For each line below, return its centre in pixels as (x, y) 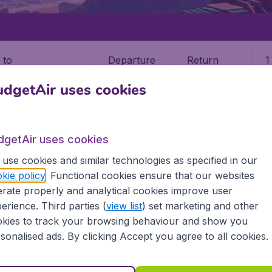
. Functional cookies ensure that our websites (149, 175)
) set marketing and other (200, 206)
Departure (132, 60)
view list (124, 206)
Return (202, 60)
